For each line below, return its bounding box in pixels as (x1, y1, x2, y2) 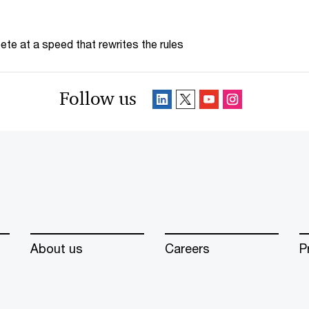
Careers (165, 241, 210, 257)
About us (30, 241, 83, 257)
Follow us (59, 88, 137, 110)
